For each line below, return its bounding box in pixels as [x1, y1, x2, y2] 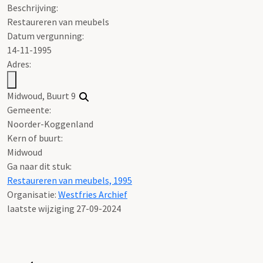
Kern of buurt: [7, 132, 63, 144]
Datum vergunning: [7, 30, 84, 42]
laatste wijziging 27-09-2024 [7, 203, 121, 215]
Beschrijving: [7, 2, 58, 14]
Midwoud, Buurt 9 [7, 90, 79, 102]
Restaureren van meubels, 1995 [7, 174, 132, 187]
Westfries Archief [58, 188, 127, 201]
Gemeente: [7, 104, 51, 116]
